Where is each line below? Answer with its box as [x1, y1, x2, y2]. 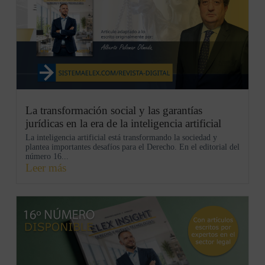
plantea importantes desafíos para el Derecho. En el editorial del [25, 142, 240, 151]
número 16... [25, 151, 69, 161]
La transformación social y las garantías [25, 104, 202, 117]
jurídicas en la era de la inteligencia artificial [25, 117, 221, 130]
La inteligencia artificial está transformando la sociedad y [25, 132, 217, 142]
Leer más [25, 161, 66, 174]
